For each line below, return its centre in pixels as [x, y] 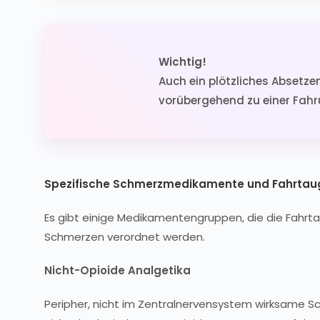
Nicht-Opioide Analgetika [117, 270]
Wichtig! [182, 62]
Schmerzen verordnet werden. [125, 237]
